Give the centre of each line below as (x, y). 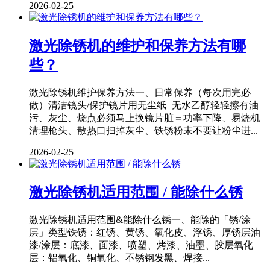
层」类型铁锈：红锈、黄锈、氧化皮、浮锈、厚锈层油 (145, 232)
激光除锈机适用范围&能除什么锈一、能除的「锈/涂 (140, 219)
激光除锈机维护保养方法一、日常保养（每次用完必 (140, 93)
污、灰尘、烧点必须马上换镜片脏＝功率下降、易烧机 (145, 118)
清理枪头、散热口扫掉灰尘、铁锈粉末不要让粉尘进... (143, 131)
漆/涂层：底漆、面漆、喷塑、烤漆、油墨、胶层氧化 (141, 245)
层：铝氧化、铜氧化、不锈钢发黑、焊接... (119, 257)
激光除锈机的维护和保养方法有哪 (137, 46)
